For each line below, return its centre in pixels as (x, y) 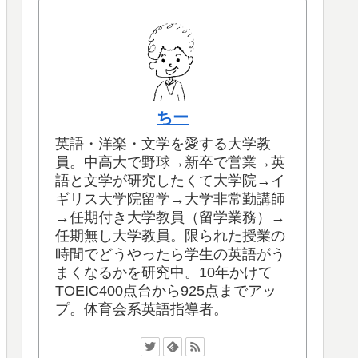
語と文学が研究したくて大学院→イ (170, 180)
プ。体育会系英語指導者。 (141, 309)
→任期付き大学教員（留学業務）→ (170, 217)
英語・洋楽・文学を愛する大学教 (163, 143)
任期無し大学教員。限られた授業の (170, 235)
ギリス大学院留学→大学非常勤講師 (170, 199)
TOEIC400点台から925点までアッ (166, 290)
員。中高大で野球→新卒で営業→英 (170, 162)
